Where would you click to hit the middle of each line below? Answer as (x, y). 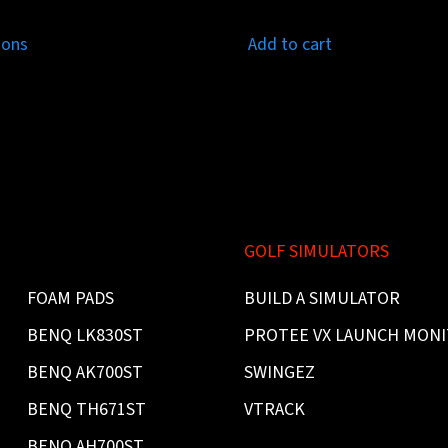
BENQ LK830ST (84, 336)
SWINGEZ (279, 373)
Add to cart (290, 45)
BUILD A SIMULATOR (321, 299)
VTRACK (274, 410)
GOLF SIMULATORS (316, 252)
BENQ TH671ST (86, 410)
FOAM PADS (70, 299)
